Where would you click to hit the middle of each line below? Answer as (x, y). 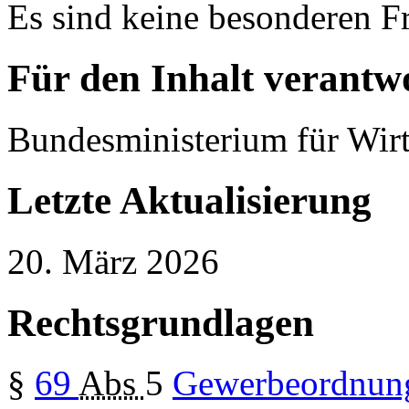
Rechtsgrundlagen (161, 322)
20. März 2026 (113, 261)
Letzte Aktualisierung (189, 200)
